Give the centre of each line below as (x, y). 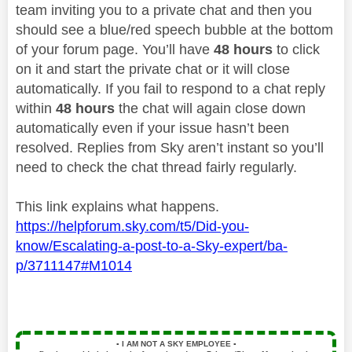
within (36, 108)
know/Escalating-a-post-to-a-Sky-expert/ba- (152, 246)
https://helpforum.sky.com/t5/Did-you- (132, 226)
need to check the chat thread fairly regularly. (156, 167)
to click (298, 49)
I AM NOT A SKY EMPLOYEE (176, 343)
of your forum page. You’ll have (113, 49)
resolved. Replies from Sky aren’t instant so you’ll (170, 147)
